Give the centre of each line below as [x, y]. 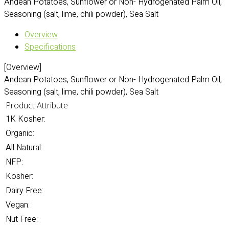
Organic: [20, 133]
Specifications [50, 47]
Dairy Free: [25, 191]
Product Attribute [37, 105]
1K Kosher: [26, 119]
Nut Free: [22, 219]
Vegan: [18, 205]
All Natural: [24, 148]
